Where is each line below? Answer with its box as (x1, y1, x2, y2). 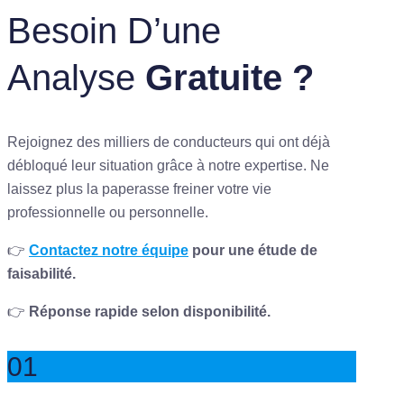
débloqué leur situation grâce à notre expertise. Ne (7, 158, 329, 174)
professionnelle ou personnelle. (7, 205, 208, 221)
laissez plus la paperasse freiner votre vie (7, 181, 271, 197)
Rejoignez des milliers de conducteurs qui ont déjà (7, 134, 330, 151)
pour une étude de (188, 243, 317, 259)
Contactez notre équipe (29, 243, 188, 259)
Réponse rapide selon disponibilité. (29, 304, 271, 320)
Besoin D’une (7, 11, 221, 51)
